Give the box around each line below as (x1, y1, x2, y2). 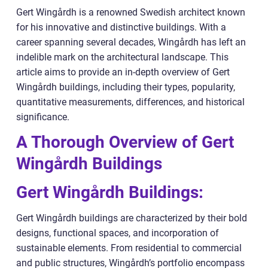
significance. (16, 111, 69, 123)
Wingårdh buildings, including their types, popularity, (16, 81, 235, 93)
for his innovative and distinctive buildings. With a (16, 21, 226, 33)
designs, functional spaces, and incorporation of (16, 227, 219, 239)
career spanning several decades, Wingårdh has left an (16, 36, 246, 48)
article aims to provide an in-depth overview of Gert (16, 66, 230, 78)
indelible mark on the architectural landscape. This (16, 51, 229, 63)
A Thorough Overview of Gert (16, 132, 234, 152)
